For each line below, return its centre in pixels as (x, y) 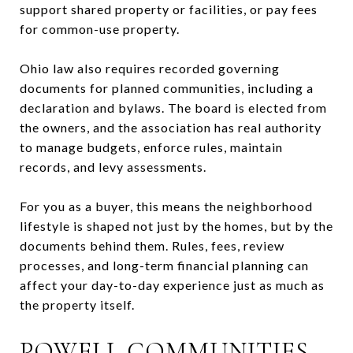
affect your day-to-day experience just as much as (172, 284)
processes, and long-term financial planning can (164, 265)
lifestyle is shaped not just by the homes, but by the (176, 225)
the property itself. (77, 304)
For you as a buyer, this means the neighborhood (166, 206)
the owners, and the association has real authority (171, 127)
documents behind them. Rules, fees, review (152, 245)
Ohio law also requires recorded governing (150, 68)
